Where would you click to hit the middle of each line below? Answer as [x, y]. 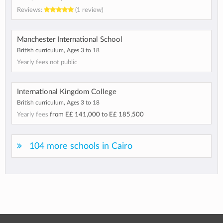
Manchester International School [70, 40]
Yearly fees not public [47, 62]
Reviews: [30, 10]
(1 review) [88, 10]
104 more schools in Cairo [81, 146]
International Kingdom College [67, 92]
